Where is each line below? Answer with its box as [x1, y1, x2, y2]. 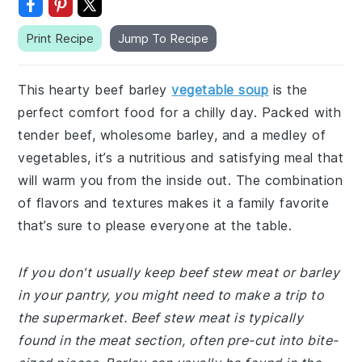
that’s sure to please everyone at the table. [18, 217, 293, 234]
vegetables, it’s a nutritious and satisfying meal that [18, 149, 344, 166]
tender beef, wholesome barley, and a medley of [18, 127, 326, 143]
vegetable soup [171, 82, 269, 98]
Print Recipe [26, 31, 95, 46]
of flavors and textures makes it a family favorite [18, 195, 330, 211]
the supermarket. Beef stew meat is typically [18, 309, 304, 326]
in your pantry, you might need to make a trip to [18, 287, 325, 303]
